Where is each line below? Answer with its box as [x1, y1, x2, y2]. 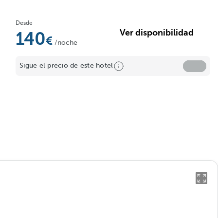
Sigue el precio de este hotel [19, 62, 113, 69]
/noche [54, 39, 77, 46]
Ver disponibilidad [120, 28, 194, 37]
